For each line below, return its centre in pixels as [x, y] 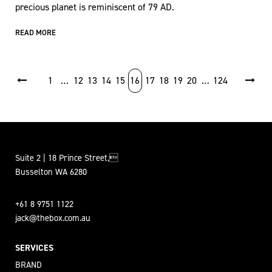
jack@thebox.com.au [53, 218]
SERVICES [34, 247]
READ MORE [36, 32]
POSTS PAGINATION [59, 73]
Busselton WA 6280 [51, 172]
